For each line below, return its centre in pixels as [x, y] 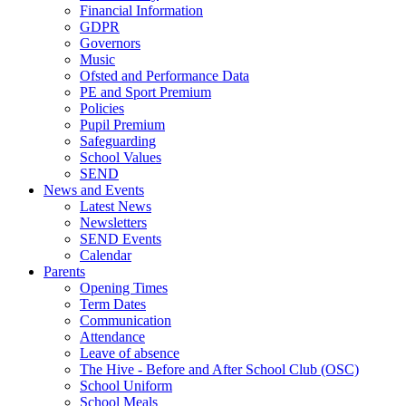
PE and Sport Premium [145, 92]
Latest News [116, 206]
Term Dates [113, 304]
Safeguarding [118, 140]
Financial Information [141, 10]
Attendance [112, 336]
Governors [110, 43]
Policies [102, 108]
